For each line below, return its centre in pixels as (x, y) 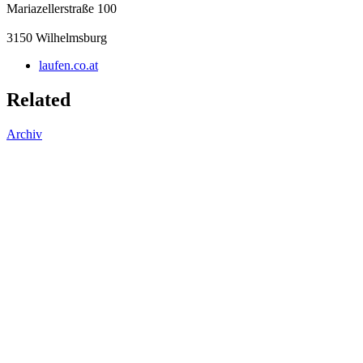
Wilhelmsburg (71, 37)
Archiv (24, 134)
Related (38, 99)
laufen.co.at (68, 65)
